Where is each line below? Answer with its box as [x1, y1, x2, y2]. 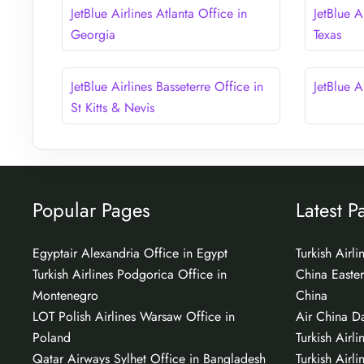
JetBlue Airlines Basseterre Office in [71, 76, 263, 96]
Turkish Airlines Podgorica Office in [32, 264, 227, 284]
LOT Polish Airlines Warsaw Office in [32, 306, 235, 326]
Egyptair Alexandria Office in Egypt [32, 243, 227, 262]
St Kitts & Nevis [71, 97, 154, 117]
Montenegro [32, 285, 98, 305]
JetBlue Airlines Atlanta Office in [71, 3, 247, 23]
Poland [32, 327, 71, 347]
